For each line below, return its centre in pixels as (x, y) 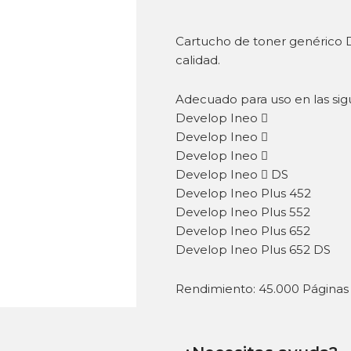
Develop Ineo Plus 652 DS (253, 250)
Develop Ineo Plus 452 (243, 194)
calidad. (198, 60)
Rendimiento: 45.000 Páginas (262, 289)
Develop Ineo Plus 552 (243, 212)
